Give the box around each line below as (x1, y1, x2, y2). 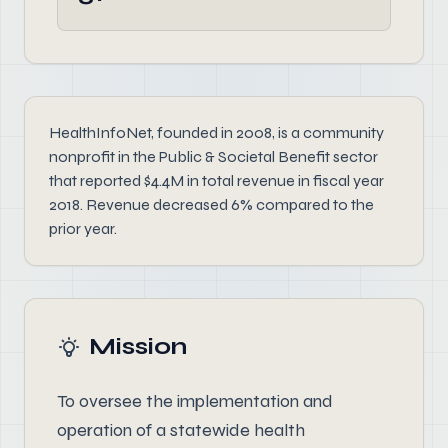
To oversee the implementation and (57, 390, 333, 412)
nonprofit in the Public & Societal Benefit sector (49, 147, 378, 166)
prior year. (49, 219, 117, 238)
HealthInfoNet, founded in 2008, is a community (49, 123, 384, 142)
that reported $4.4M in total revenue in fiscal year (49, 171, 384, 190)
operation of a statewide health (57, 419, 305, 441)
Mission (89, 332, 187, 361)
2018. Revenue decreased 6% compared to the (49, 195, 374, 214)
